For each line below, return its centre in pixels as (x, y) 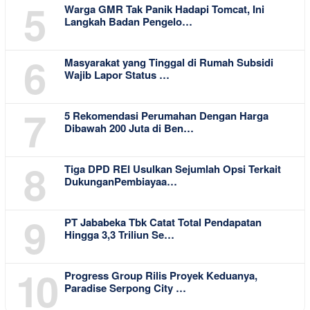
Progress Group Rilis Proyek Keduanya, (161, 276)
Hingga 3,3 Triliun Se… (119, 235)
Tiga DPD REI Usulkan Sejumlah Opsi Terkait (173, 169)
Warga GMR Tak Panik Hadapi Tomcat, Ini (164, 9)
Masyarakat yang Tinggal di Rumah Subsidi (169, 63)
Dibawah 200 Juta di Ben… (129, 128)
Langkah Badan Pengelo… (128, 22)
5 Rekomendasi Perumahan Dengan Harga (166, 116)
